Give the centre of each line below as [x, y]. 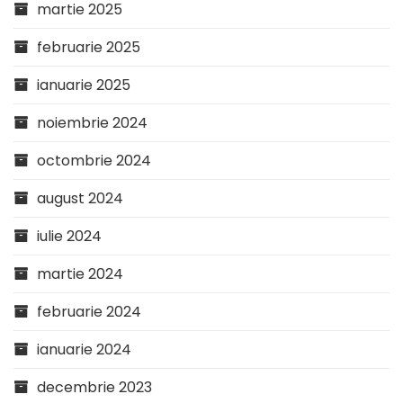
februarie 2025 [89, 47]
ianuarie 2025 [84, 85]
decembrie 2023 [94, 387]
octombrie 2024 [94, 160]
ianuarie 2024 [84, 349]
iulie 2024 [69, 236]
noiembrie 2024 [92, 122]
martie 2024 [80, 273]
